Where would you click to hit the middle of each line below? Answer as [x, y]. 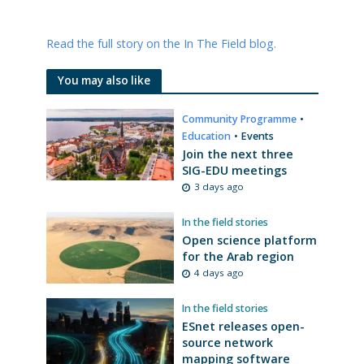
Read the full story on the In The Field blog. [161, 44]
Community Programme [239, 119]
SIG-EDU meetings [234, 171]
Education [206, 136]
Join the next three [238, 154]
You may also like [104, 81]
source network [227, 343]
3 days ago [219, 187]
